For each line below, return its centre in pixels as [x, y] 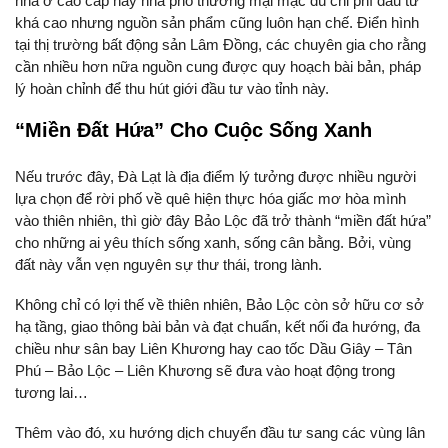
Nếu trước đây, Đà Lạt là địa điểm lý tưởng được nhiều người [215, 177]
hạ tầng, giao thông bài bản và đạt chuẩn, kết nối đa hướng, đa [217, 327]
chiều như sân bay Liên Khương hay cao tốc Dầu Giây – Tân [213, 349]
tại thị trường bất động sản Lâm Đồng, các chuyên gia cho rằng [220, 45]
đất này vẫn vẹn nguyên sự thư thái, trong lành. [168, 265]
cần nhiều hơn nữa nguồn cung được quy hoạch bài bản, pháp [218, 67]
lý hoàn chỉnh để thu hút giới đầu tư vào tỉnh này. [172, 89]
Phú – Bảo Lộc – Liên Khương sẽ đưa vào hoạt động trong [205, 371]
